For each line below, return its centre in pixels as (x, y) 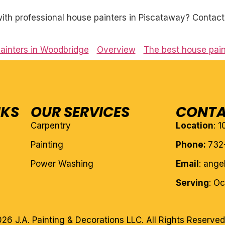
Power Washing (62, 164)
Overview (116, 50)
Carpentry (50, 126)
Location (195, 126)
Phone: (192, 145)
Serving (193, 183)
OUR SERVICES (80, 113)
